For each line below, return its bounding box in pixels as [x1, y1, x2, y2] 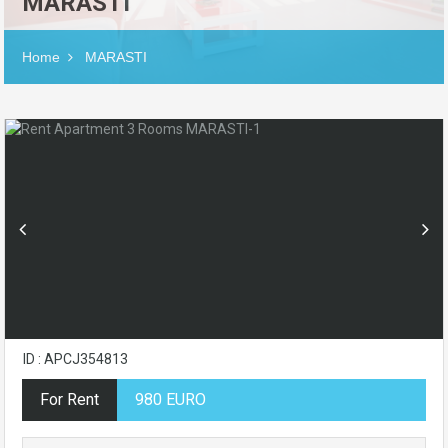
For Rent [40, 390, 99, 409]
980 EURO [135, 390, 206, 409]
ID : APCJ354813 [23, 351, 128, 367]
